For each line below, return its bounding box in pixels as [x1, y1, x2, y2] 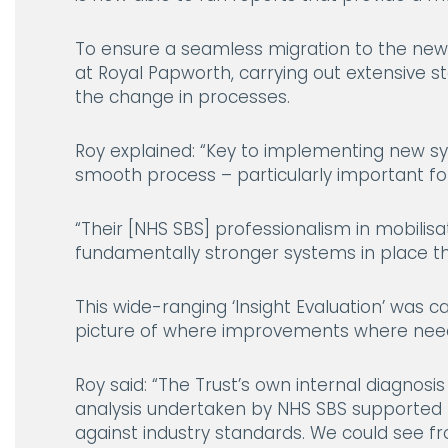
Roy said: [75, 372, 152, 397]
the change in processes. [75, 84, 290, 109]
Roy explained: [75, 138, 200, 163]
